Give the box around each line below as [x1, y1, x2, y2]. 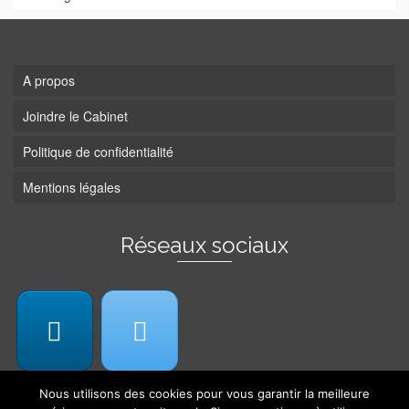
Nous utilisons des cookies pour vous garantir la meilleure [39, 386, 370, 401]
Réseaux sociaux [121, 232, 288, 258]
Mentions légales [23, 178, 121, 196]
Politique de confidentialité [23, 142, 173, 161]
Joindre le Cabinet [23, 107, 128, 125]
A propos [23, 71, 75, 89]
